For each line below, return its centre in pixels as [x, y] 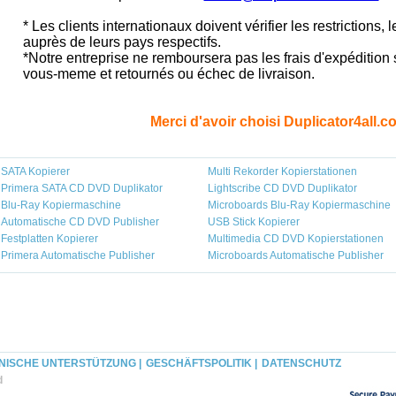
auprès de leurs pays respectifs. [122, 42]
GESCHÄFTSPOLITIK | [202, 363]
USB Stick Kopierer [254, 222]
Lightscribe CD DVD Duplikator [282, 188]
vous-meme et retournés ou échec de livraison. [168, 74]
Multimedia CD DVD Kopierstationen [296, 239]
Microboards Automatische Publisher [296, 255]
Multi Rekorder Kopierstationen [282, 171]
